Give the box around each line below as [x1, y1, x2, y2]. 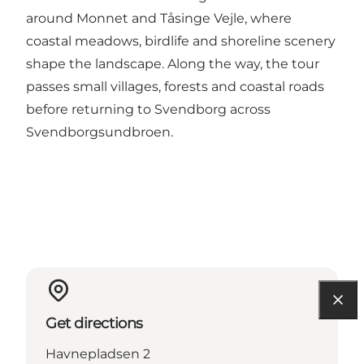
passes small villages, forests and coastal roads [26, 78, 324, 94]
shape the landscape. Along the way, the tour [26, 55, 319, 71]
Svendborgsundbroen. [26, 123, 173, 140]
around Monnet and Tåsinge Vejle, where [26, 10, 292, 26]
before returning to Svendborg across [26, 101, 271, 117]
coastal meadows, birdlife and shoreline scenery [26, 32, 336, 49]
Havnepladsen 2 [45, 345, 150, 362]
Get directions [45, 314, 143, 332]
